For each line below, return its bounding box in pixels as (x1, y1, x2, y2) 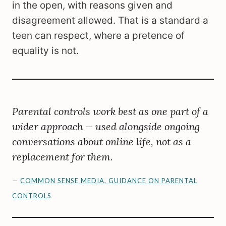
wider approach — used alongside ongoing (12, 120, 200, 133)
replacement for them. (12, 150, 113, 163)
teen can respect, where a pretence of (12, 30, 185, 41)
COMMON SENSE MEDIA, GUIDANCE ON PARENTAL (20, 177, 197, 185)
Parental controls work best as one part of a (12, 105, 208, 118)
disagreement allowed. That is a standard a (12, 15, 208, 26)
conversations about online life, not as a (12, 135, 191, 148)
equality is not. (12, 45, 79, 56)
